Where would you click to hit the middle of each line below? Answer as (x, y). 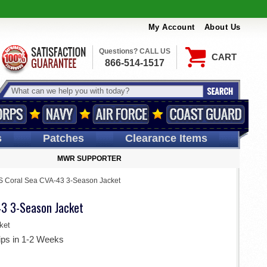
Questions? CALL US (134, 51)
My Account (171, 27)
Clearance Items (166, 138)
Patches (63, 138)
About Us (222, 27)
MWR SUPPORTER (89, 159)
